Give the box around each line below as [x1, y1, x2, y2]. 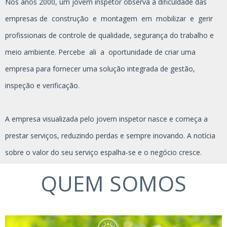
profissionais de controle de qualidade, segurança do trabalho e [5, 30, 214, 40]
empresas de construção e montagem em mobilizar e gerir [5, 13, 213, 23]
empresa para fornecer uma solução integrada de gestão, [5, 63, 195, 73]
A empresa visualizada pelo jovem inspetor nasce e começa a [5, 113, 208, 124]
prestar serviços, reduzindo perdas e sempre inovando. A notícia [5, 130, 215, 140]
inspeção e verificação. [5, 80, 80, 90]
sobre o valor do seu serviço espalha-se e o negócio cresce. [5, 147, 202, 157]
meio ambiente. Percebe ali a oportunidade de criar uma [5, 47, 196, 57]
